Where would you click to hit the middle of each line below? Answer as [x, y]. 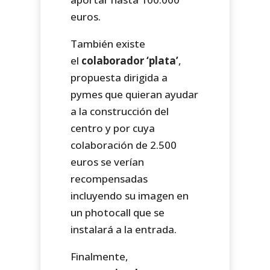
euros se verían [108, 162]
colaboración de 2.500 [124, 145]
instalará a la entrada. [124, 229]
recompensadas [109, 178]
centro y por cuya [113, 128]
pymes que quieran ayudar [135, 94]
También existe [108, 43]
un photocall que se [118, 212]
